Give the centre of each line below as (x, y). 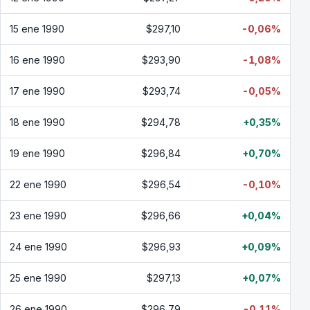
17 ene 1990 (37, 91)
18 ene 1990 (37, 122)
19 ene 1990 (37, 153)
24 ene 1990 (38, 247)
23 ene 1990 (38, 216)
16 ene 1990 (37, 60)
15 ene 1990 (37, 29)
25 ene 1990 (38, 278)
